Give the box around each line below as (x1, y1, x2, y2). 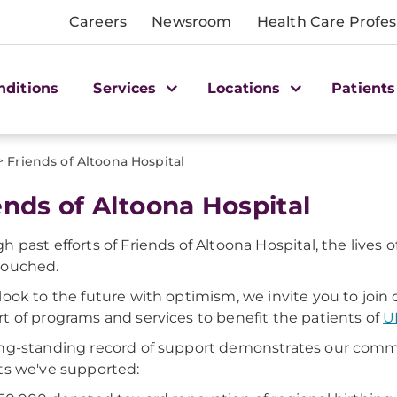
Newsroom (152, 13, 232, 30)
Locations (207, 79, 285, 97)
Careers (69, 13, 128, 30)
